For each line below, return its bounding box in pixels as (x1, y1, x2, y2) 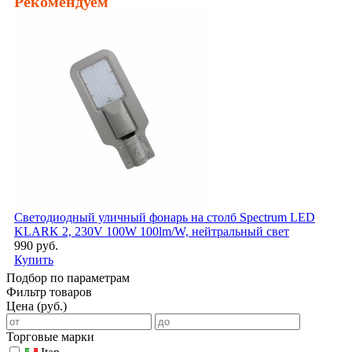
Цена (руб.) (6, 299, 67, 313)
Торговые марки (6, 330, 94, 344)
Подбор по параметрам (6, 271, 130, 285)
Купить (14, 253, 53, 267)
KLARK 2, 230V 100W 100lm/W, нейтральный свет (14, 225, 289, 239)
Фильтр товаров (6, 285, 92, 299)
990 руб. (14, 239, 58, 253)
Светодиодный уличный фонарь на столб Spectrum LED (14, 211, 315, 225)
